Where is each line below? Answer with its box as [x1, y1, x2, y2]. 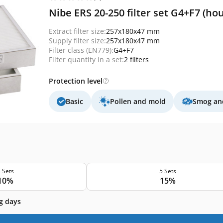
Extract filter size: [49, 26, 106, 36]
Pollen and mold [110, 97, 166, 106]
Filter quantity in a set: [49, 55, 124, 64]
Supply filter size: [49, 36, 106, 45]
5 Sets [159, 166, 176, 175]
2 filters [124, 55, 149, 64]
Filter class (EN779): [49, 45, 113, 55]
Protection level [49, 76, 103, 86]
